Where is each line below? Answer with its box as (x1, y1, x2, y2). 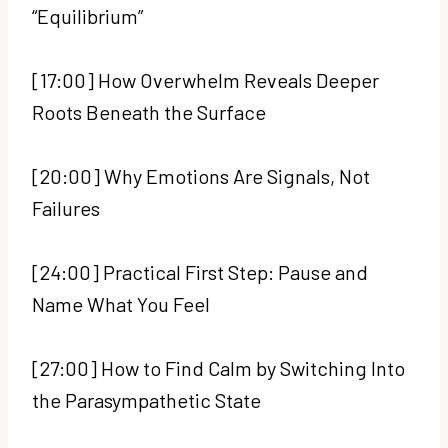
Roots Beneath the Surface (32, 99, 270, 124)
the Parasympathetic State (32, 387, 265, 412)
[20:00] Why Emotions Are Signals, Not (32, 163, 370, 188)
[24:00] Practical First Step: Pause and (32, 259, 368, 284)
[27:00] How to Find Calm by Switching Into (32, 355, 405, 380)
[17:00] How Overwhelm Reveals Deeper (32, 67, 379, 92)
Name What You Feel (32, 291, 214, 316)
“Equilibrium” (32, 3, 147, 28)
